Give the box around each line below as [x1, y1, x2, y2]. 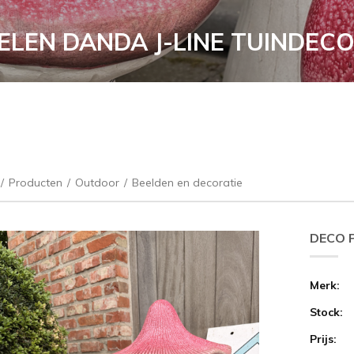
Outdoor [75, 175, 119, 190]
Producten [9, 175, 62, 190]
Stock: [310, 304, 343, 319]
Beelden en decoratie [132, 175, 243, 190]
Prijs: [310, 331, 337, 346]
